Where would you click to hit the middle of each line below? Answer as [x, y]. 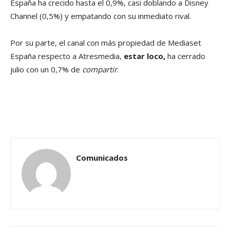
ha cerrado [185, 56]
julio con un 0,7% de [46, 70]
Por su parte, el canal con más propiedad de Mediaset [106, 43]
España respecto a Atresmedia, [67, 56]
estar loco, [145, 56]
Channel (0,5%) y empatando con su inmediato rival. [101, 16]
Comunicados [102, 158]
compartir [100, 70]
